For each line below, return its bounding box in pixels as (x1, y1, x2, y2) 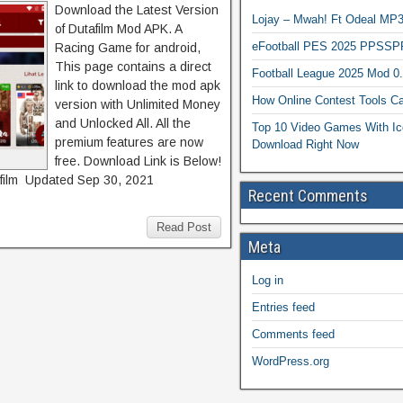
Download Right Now (252, 138, 359, 151)
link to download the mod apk (55, 78, 220, 93)
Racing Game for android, (55, 40, 201, 55)
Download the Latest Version (55, 3, 219, 17)
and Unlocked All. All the (55, 116, 191, 130)
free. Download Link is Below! (55, 154, 221, 168)
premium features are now (55, 135, 203, 149)
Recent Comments (248, 186, 368, 205)
